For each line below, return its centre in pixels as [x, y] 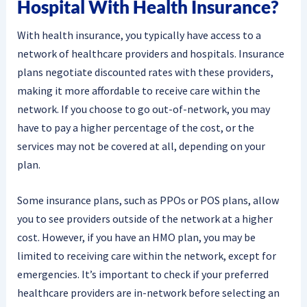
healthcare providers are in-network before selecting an [148, 293]
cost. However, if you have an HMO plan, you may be [136, 237]
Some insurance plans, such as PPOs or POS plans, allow [148, 200]
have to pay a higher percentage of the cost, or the [135, 127]
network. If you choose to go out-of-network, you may [143, 109]
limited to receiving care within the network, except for [146, 256]
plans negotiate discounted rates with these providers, [145, 72]
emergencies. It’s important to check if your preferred [143, 274]
